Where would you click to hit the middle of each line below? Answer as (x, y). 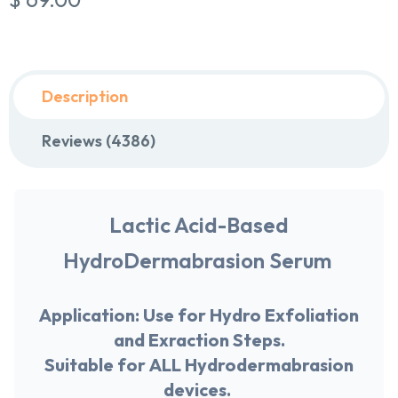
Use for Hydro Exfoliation (251, 315)
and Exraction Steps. (199, 340)
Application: (91, 315)
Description (85, 96)
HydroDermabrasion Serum (199, 260)
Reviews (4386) (99, 141)
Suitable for (97, 365)
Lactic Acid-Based (199, 225)
